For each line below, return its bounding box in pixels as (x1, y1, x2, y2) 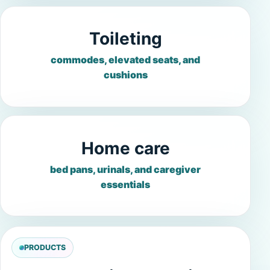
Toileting (89, 28, 162, 49)
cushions (103, 68, 148, 81)
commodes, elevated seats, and (51, 53, 200, 66)
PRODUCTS (24, 243, 66, 253)
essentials (101, 178, 150, 190)
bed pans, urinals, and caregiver (50, 163, 201, 175)
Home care (81, 137, 170, 159)
